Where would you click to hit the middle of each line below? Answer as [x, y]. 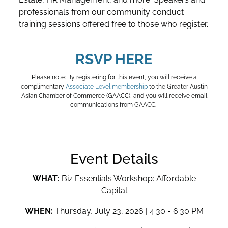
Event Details [114, 159]
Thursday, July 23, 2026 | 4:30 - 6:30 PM [128, 211]
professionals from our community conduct [102, 12]
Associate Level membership [106, 87]
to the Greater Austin [177, 87]
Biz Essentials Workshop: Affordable [127, 179]
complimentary [43, 87]
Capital [114, 191]
